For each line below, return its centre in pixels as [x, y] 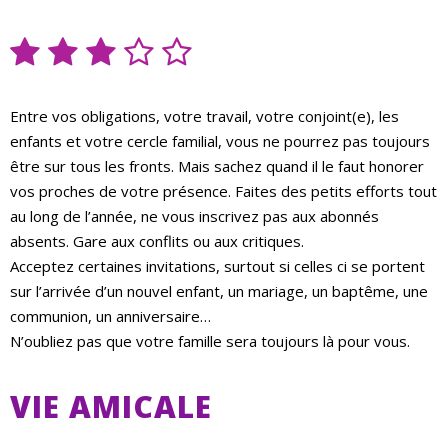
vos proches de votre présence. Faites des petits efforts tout [223, 191]
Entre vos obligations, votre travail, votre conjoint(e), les [204, 116]
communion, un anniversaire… [110, 316]
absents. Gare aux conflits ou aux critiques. [157, 241]
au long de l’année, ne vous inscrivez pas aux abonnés [194, 216]
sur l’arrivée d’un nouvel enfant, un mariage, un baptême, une [219, 291]
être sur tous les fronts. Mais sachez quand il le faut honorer [217, 166]
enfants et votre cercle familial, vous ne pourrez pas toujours [220, 141]
